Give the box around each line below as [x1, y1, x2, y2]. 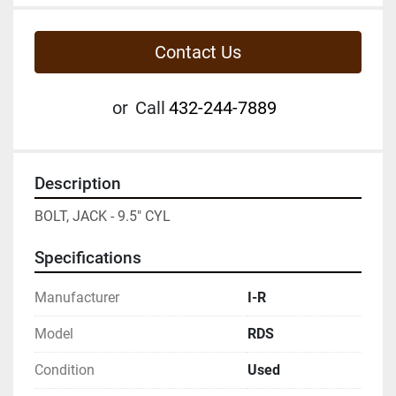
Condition [34, 361, 95, 378]
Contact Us [155, 41, 241, 63]
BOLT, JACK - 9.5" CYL [34, 207, 171, 225]
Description [34, 173, 121, 194]
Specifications [34, 247, 141, 268]
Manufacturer [34, 288, 119, 306]
